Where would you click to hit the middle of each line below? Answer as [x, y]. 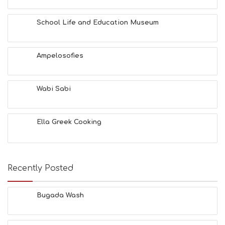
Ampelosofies [60, 56]
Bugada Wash [60, 195]
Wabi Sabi [54, 89]
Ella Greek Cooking [69, 122]
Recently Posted [40, 168]
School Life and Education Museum [98, 23]
